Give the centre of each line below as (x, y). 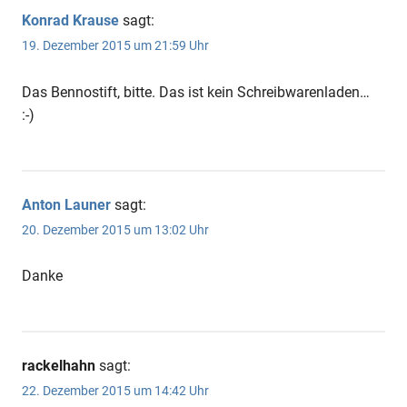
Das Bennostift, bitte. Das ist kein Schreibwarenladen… (196, 92)
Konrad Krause (70, 21)
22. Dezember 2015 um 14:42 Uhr (115, 391)
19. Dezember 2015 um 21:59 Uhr (115, 46)
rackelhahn (59, 365)
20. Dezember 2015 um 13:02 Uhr (115, 229)
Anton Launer (66, 204)
